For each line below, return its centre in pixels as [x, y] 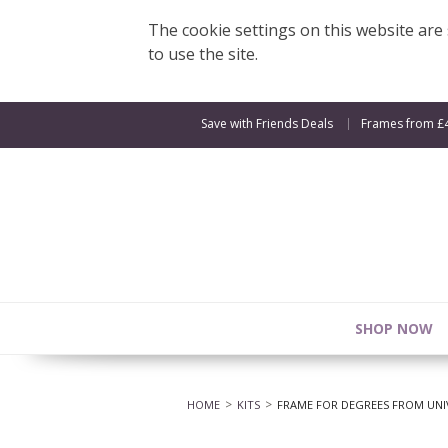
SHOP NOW [394, 328]
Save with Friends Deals [267, 123]
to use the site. [202, 54]
